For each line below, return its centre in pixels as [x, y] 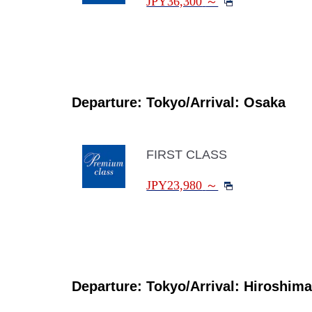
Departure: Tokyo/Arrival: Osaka [179, 102]
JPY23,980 [174, 185]
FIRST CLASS [187, 155]
